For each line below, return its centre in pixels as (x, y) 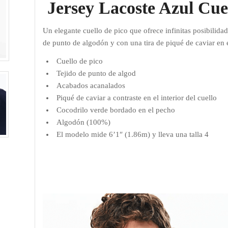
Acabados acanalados (91, 86)
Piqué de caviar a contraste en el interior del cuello (137, 98)
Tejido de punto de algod (96, 74)
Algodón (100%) (84, 122)
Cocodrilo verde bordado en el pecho (116, 110)
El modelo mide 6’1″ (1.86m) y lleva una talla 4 (133, 135)
